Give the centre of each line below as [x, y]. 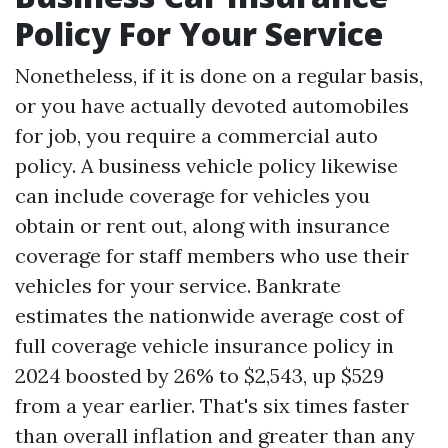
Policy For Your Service [199, 33]
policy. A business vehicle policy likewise [206, 165]
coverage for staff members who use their [212, 255]
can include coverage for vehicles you [192, 195]
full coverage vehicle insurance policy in [204, 345]
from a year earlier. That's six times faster [212, 405]
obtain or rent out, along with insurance [202, 225]
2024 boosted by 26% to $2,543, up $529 [199, 375]
